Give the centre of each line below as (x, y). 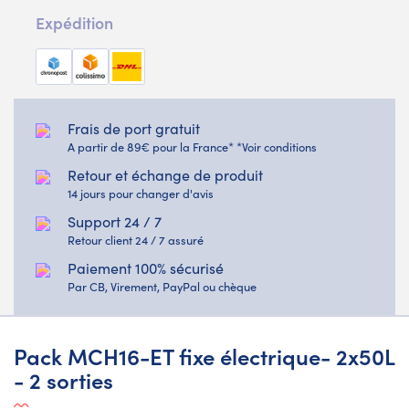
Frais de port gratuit (134, 128)
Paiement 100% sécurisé (146, 267)
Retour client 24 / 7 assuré (136, 239)
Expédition (74, 22)
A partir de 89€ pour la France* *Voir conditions (192, 146)
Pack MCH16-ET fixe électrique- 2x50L (204, 355)
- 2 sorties (63, 379)
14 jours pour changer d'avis (141, 193)
